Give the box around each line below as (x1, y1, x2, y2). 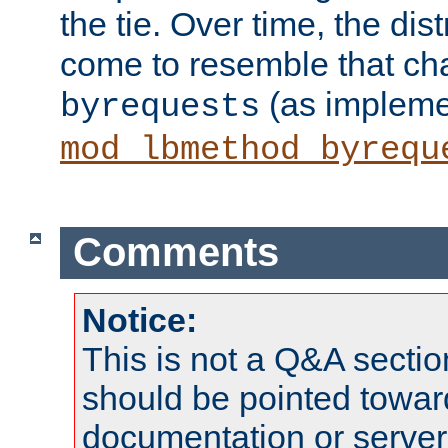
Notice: (82, 301, 197, 340)
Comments (72, 230, 279, 275)
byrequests (60, 87, 260, 126)
